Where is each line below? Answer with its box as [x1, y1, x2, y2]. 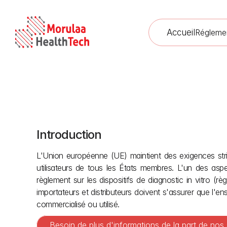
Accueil [167, 27, 195, 37]
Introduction [36, 127, 101, 142]
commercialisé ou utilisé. [36, 199, 120, 209]
